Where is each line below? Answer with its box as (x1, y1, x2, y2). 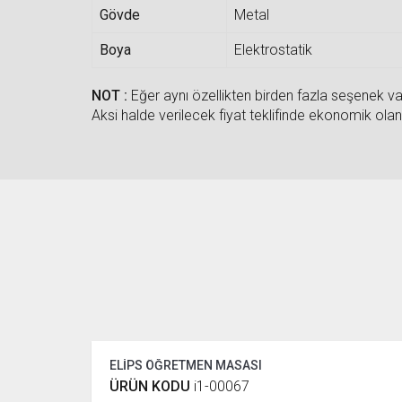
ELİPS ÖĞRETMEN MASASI (109, 357, 262, 372)
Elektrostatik (234, 40, 312, 58)
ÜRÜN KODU (109, 377, 194, 395)
